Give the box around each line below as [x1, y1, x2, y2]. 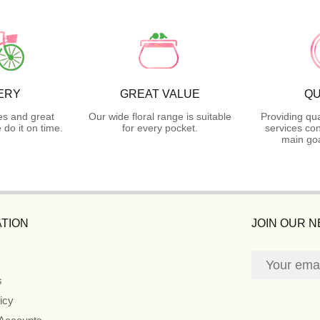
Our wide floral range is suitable [89, 110, 231, 122]
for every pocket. [122, 121, 198, 134]
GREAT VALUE [120, 87, 200, 100]
